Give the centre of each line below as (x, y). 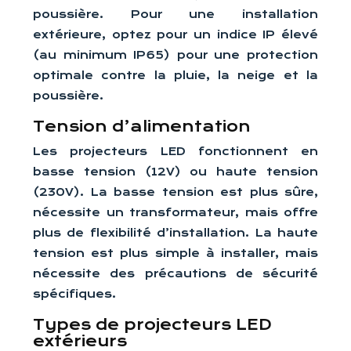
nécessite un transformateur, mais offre (175, 212)
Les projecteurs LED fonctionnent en (175, 151)
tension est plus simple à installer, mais (175, 253)
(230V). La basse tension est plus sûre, (175, 192)
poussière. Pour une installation (175, 14)
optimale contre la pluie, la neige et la (175, 75)
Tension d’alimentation (142, 127)
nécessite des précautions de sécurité (175, 273)
